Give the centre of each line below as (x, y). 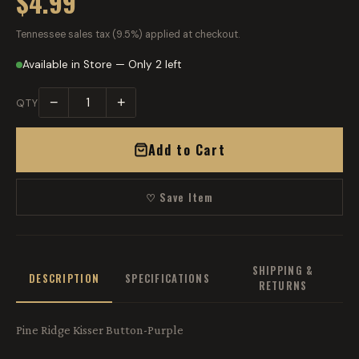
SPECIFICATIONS (167, 278)
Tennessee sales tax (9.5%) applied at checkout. (128, 35)
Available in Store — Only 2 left (102, 65)
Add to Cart (187, 150)
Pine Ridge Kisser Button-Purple (100, 330)
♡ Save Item (179, 198)
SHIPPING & (283, 271)
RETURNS (283, 286)
